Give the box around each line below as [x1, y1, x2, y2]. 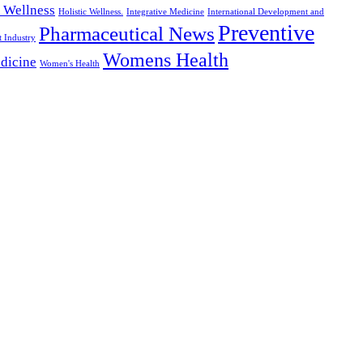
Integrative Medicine [126, 6, 204, 16]
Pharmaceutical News [39, 22, 215, 45]
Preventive [218, 19, 314, 45]
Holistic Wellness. [58, 6, 123, 16]
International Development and [207, 6, 324, 16]
